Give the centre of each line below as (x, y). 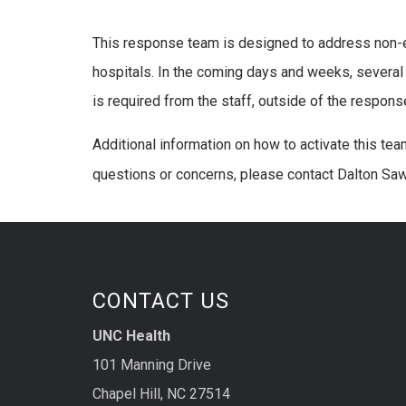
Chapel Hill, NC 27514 (161, 393)
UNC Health (131, 335)
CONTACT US (161, 300)
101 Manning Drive (152, 364)
